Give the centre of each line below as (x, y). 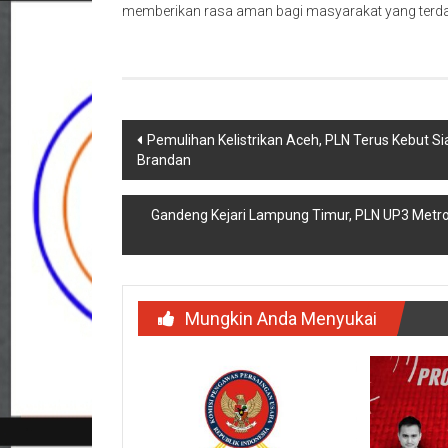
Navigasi (173, 136)
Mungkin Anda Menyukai (281, 318)
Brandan (164, 160)
